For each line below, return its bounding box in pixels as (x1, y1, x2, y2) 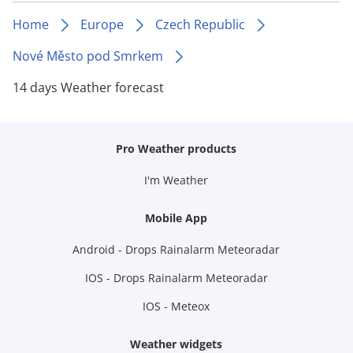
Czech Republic (155, 16, 245, 33)
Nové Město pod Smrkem (13, 47, 163, 65)
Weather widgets (130, 336, 223, 351)
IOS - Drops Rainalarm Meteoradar (84, 270, 268, 285)
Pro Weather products (116, 141, 237, 156)
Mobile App (145, 210, 208, 225)
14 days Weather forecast (13, 79, 164, 96)
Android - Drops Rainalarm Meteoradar (72, 242, 281, 257)
